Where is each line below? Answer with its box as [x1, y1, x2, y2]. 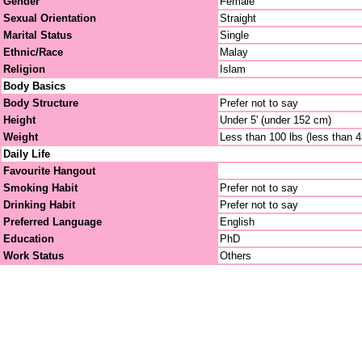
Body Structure [3, 97, 78, 109]
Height [3, 114, 36, 126]
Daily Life [3, 148, 50, 160]
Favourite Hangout [3, 165, 95, 177]
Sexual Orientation [3, 12, 96, 24]
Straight [220, 12, 256, 24]
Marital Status [3, 29, 72, 41]
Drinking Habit [3, 199, 75, 211]
